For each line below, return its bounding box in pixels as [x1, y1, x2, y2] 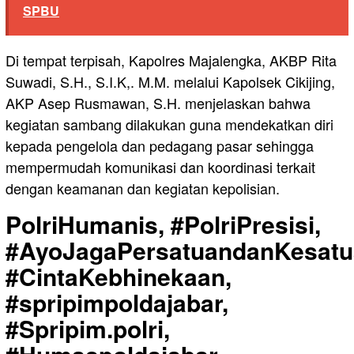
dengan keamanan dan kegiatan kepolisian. [6, 177, 280, 198]
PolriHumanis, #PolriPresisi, [6, 206, 321, 241]
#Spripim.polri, [6, 311, 170, 345]
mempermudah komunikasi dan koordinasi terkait [6, 156, 315, 177]
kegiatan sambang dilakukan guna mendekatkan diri [6, 113, 333, 134]
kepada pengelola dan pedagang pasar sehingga [6, 134, 314, 156]
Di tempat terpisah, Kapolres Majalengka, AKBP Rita [6, 49, 337, 70]
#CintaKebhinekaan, [6, 258, 232, 293]
